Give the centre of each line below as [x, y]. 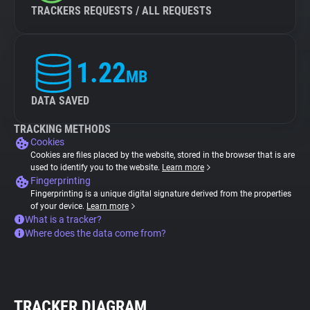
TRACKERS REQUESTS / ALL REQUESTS [121, 11]
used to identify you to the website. [96, 167]
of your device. [58, 206]
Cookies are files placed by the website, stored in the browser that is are [163, 155]
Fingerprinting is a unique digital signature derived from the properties [161, 194]
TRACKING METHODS [62, 129]
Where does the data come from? [95, 233]
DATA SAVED [60, 101]
